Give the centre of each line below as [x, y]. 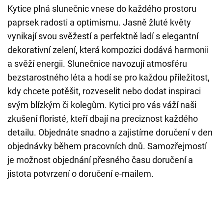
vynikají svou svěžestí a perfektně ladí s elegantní [103, 36]
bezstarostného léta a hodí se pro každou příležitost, [109, 77]
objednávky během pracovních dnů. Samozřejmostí [107, 146]
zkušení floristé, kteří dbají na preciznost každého [103, 119]
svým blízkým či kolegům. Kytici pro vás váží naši [102, 105]
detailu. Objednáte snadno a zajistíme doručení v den [110, 132]
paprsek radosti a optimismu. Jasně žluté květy [99, 22]
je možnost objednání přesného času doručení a [100, 160]
